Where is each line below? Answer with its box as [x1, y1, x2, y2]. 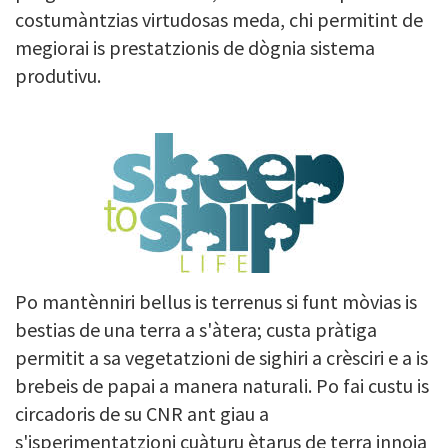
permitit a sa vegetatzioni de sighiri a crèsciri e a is [15, 344, 428, 370]
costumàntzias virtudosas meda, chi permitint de [15, 6, 423, 32]
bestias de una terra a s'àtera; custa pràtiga [15, 316, 377, 342]
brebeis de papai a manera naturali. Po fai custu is [15, 372, 429, 398]
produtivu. [15, 62, 101, 88]
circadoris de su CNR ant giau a [15, 400, 269, 426]
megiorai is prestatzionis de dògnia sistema [15, 34, 375, 60]
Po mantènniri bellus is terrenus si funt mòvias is [15, 288, 417, 314]
